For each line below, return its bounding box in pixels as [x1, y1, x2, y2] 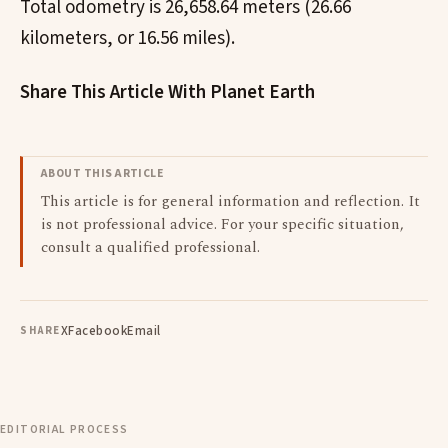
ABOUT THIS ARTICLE [41, 165, 164, 183]
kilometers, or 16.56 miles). [20, 25, 235, 53]
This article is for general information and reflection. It [41, 190, 420, 214]
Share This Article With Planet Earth [20, 79, 315, 107]
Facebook [68, 321, 128, 340]
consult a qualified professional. [41, 236, 260, 260]
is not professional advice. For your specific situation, [41, 213, 404, 237]
